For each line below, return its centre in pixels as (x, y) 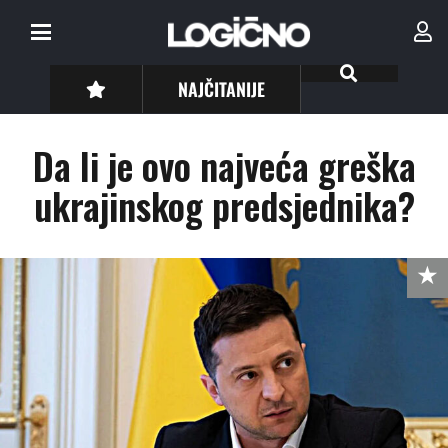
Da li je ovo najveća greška (224, 165)
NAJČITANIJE (222, 88)
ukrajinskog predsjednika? (224, 205)
